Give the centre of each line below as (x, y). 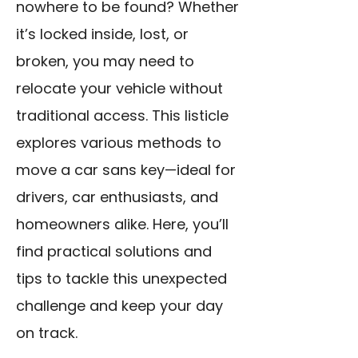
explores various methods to (119, 143)
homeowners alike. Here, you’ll (122, 225)
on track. (47, 333)
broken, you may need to (105, 62)
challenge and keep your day (119, 306)
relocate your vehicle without (119, 89)
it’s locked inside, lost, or (102, 34)
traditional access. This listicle (122, 116)
